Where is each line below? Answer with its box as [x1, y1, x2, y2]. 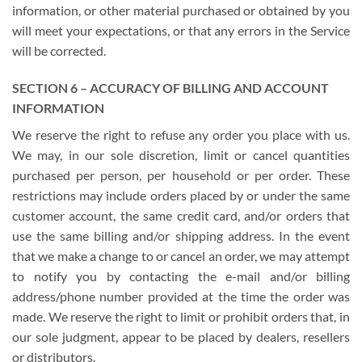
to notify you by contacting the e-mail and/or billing [12, 268, 350, 284]
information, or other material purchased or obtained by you [12, 2, 350, 19]
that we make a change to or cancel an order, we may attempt [12, 248, 350, 264]
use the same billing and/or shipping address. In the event [12, 228, 350, 244]
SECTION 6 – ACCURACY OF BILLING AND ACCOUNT [12, 80, 329, 96]
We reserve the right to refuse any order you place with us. [12, 127, 350, 143]
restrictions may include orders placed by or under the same [12, 187, 350, 204]
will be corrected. [12, 43, 106, 59]
